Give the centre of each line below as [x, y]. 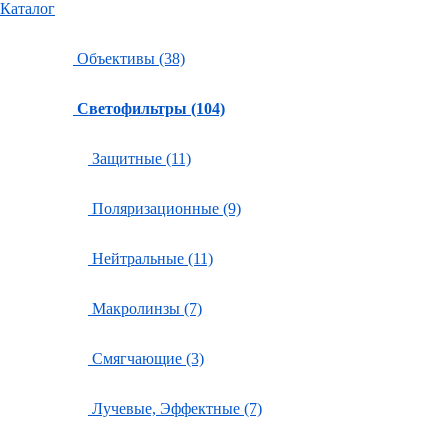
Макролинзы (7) [145, 308]
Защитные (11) [139, 158]
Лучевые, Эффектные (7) [175, 408]
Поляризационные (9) [164, 208]
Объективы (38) [129, 58]
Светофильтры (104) [151, 108]
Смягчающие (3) [146, 358]
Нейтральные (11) [150, 258]
